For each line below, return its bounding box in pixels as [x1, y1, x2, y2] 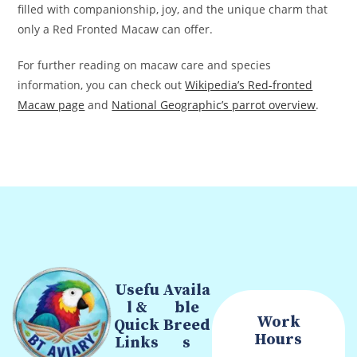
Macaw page [18, 97, 85, 113]
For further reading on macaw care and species [18, 57, 272, 73]
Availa [163, 280, 211, 301]
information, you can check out [18, 77, 186, 93]
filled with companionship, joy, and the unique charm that [18, 2, 328, 18]
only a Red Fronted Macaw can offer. [18, 22, 214, 37]
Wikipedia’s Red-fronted [185, 77, 313, 93]
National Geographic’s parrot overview [112, 97, 316, 113]
